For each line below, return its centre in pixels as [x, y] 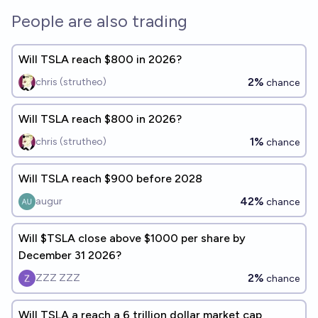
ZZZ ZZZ [58, 278]
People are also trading [99, 21]
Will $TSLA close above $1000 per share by [132, 238]
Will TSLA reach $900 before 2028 [110, 179]
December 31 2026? [70, 255]
